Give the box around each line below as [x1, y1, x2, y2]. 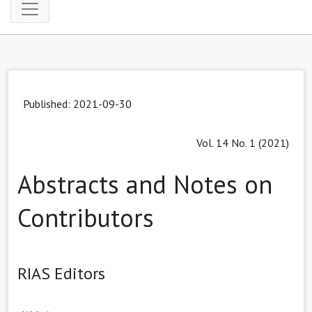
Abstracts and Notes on [17, 167, 272, 201]
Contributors [17, 201, 154, 234]
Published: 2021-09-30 [23, 96, 132, 111]
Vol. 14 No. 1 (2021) [196, 135, 289, 150]
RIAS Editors [17, 262, 105, 284]
